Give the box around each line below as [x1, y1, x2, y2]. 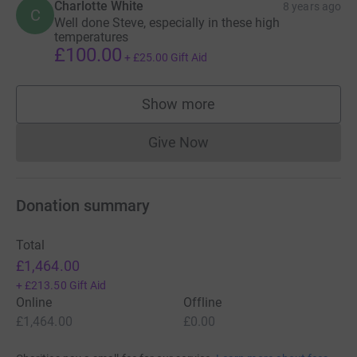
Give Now [147, 133, 210, 151]
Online [16, 294, 53, 310]
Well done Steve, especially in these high [54, 14, 280, 30]
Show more [142, 95, 215, 112]
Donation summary [16, 195, 150, 215]
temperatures [54, 29, 128, 45]
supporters [178, 103, 248, 120]
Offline [183, 294, 222, 310]
